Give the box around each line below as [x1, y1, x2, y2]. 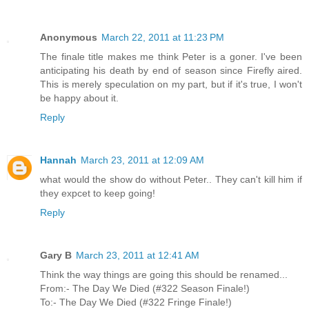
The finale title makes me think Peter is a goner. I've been [40, 50, 302, 62]
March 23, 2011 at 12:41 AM [76, 249, 199, 261]
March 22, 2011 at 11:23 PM [101, 31, 224, 43]
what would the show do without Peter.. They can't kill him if [40, 173, 302, 185]
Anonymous [40, 31, 97, 43]
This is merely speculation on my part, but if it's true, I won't [40, 78, 302, 90]
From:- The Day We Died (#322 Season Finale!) [40, 282, 250, 294]
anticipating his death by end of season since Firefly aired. [40, 64, 302, 76]
